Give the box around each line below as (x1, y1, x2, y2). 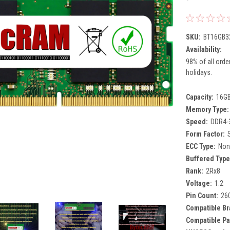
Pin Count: (185, 191, 218, 200)
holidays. (185, 68, 212, 76)
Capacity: (185, 92, 214, 101)
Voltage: (185, 179, 212, 187)
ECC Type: (185, 142, 216, 150)
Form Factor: (185, 129, 225, 138)
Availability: (185, 45, 222, 53)
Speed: (185, 117, 208, 126)
